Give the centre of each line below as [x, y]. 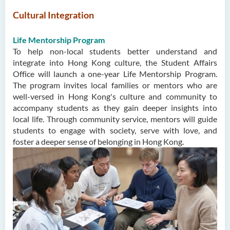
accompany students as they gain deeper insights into [115, 107]
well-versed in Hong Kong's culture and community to [115, 96]
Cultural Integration [53, 15]
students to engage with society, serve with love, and [115, 130]
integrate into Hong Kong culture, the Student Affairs [115, 62]
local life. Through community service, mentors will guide [115, 119]
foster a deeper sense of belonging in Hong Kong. [98, 141]
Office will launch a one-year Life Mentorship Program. [115, 73]
